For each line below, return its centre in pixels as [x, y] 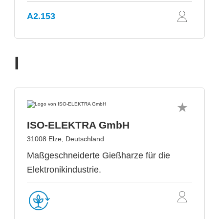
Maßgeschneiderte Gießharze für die [99, 155]
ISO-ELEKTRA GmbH [78, 125]
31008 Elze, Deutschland [66, 139]
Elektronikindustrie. [64, 170]
